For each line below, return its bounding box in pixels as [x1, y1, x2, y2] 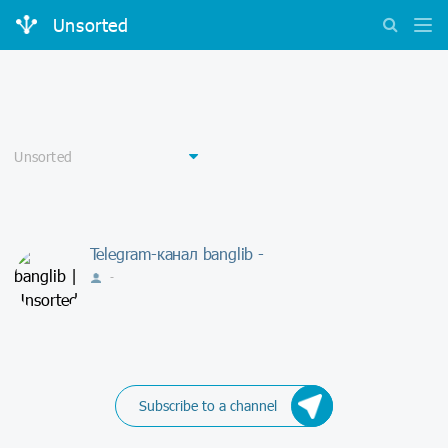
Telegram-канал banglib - [89, 243, 264, 263]
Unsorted [52, 14, 129, 37]
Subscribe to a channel [138, 396, 277, 414]
